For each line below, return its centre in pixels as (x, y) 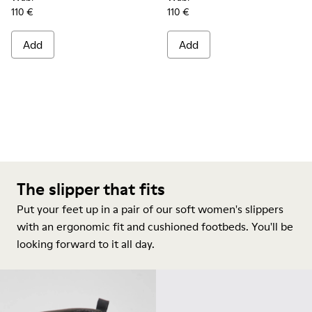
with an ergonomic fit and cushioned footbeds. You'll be (155, 226)
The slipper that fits (91, 189)
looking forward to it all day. (86, 244)
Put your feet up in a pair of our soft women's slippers (150, 209)
